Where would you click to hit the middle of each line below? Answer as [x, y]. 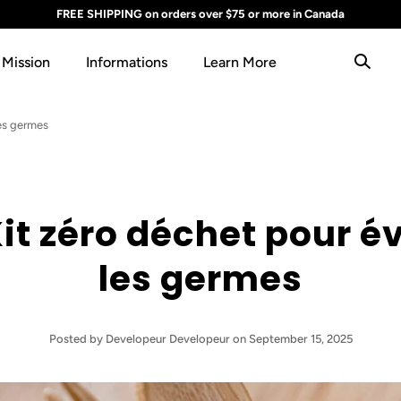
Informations [127, 62]
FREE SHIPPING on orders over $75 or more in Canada [200, 14]
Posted [69, 339]
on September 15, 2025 [291, 339]
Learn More [240, 62]
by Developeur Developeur [159, 339]
